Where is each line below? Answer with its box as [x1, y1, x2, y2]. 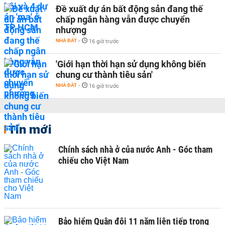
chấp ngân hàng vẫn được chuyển [56, 14, 190, 25]
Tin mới [8, 122, 52, 137]
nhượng [56, 25, 86, 35]
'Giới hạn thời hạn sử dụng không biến [56, 59, 206, 69]
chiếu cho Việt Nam [58, 155, 129, 166]
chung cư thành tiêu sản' [56, 69, 153, 80]
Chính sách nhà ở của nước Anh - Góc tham [58, 144, 212, 155]
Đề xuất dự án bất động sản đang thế [56, 4, 203, 14]
